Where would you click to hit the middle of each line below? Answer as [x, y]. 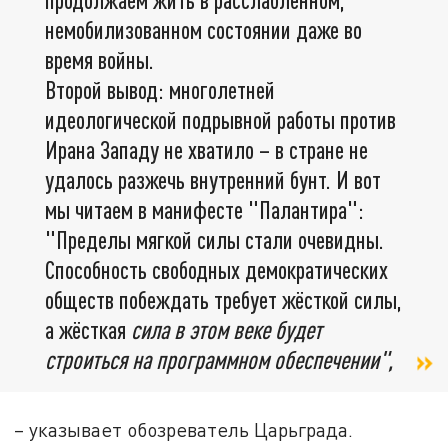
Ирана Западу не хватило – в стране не [206, 150]
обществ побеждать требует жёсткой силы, [223, 300]
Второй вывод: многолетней [160, 90]
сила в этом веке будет [224, 330]
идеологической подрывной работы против [220, 120]
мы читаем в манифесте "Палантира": [204, 210]
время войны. [99, 60]
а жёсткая [85, 330]
